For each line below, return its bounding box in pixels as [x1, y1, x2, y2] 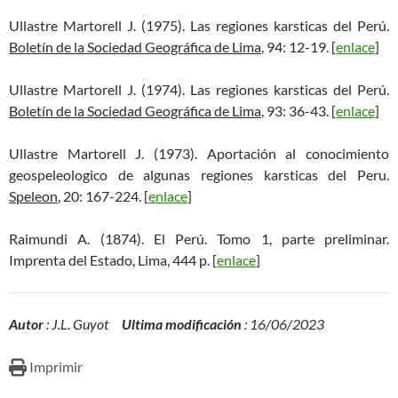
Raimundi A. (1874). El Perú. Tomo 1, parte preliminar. [9, 230, 389, 247]
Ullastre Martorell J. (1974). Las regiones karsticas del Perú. [9, 81, 389, 98]
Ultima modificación [122, 315, 242, 332]
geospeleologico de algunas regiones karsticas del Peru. [9, 166, 389, 183]
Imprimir [29, 358, 83, 375]
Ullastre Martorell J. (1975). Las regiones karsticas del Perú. [9, 17, 389, 34]
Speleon [9, 187, 58, 204]
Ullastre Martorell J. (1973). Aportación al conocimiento [9, 145, 389, 162]
